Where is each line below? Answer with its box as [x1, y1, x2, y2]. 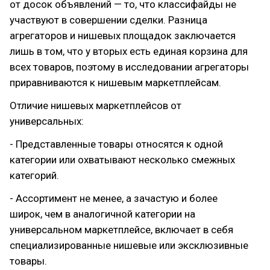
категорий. [10, 169, 59, 181]
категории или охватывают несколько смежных [10, 154, 235, 166]
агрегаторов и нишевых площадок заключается [10, 30, 236, 42]
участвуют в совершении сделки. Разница [10, 14, 207, 26]
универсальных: [10, 115, 84, 127]
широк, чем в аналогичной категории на [10, 208, 195, 220]
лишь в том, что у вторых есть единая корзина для [10, 45, 248, 57]
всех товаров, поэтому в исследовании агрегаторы [10, 61, 249, 73]
